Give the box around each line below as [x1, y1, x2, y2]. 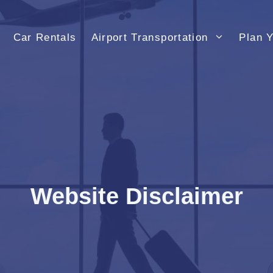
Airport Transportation [91, 32, 208, 43]
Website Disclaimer [30, 183, 243, 209]
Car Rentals [13, 32, 77, 43]
